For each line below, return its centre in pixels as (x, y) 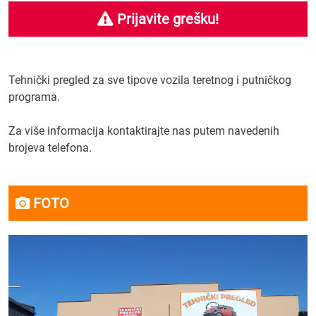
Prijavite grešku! (166, 19)
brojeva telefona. (50, 148)
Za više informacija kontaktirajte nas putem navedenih (144, 131)
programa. (34, 97)
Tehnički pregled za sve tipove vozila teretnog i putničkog (150, 80)
